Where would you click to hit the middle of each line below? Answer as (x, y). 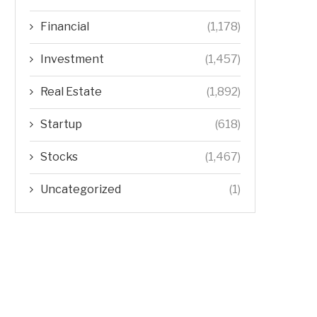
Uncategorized (81, 189)
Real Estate (71, 91)
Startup (61, 124)
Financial (65, 26)
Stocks (59, 156)
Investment (72, 59)
